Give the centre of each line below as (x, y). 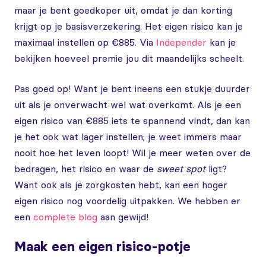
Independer (181, 42)
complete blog (65, 217)
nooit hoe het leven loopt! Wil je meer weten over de (132, 153)
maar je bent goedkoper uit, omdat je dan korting (123, 10)
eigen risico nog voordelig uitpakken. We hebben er (127, 201)
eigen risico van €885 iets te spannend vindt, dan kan (132, 121)
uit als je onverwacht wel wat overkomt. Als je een (128, 104)
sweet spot (181, 169)
